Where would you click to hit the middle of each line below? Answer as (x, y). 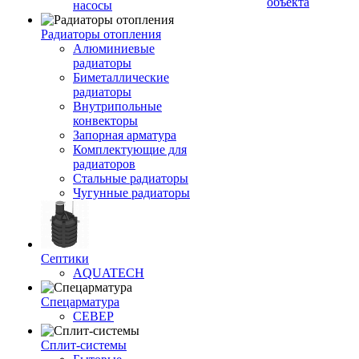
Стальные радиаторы (131, 178)
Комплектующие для (130, 149)
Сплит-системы (84, 345)
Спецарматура (80, 302)
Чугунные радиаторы (131, 193)
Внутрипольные (117, 106)
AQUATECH (109, 273)
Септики (65, 258)
